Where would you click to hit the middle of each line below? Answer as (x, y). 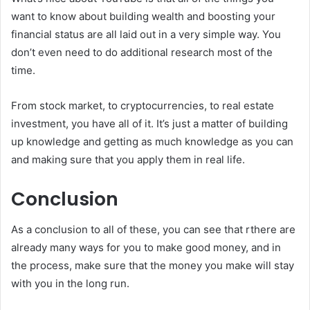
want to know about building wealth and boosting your (143, 16)
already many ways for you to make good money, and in (146, 248)
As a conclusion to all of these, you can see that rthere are (153, 230)
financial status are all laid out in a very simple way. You (146, 34)
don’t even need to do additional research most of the (142, 52)
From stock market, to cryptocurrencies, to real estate (143, 105)
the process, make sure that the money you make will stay (153, 266)
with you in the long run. (70, 284)
